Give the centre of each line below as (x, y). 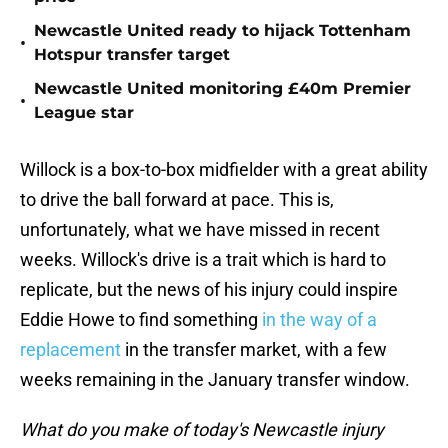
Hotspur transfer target (132, 55)
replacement (70, 350)
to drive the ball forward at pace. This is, (177, 200)
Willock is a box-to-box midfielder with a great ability (224, 170)
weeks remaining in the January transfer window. (215, 380)
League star (84, 113)
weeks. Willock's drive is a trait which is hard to (203, 260)
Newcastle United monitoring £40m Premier (222, 89)
